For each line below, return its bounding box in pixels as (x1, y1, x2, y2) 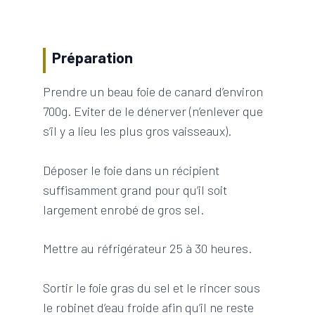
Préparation (52, 47, 134, 66)
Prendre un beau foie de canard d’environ (42, 83, 263, 99)
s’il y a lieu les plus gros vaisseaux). (42, 122, 231, 139)
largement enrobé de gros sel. (42, 201, 204, 217)
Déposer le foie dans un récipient (42, 162, 219, 178)
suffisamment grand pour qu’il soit (42, 181, 227, 198)
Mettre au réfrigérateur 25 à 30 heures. (42, 240, 252, 257)
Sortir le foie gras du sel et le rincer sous (42, 279, 260, 295)
